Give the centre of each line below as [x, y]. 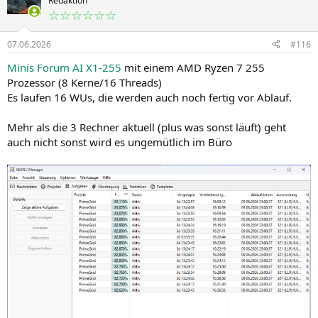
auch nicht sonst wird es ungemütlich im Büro [120, 142]
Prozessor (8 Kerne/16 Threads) [84, 82]
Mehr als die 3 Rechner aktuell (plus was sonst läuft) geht [147, 127]
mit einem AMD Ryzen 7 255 [193, 67]
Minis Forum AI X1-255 [64, 67]
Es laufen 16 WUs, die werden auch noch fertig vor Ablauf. [149, 97]
